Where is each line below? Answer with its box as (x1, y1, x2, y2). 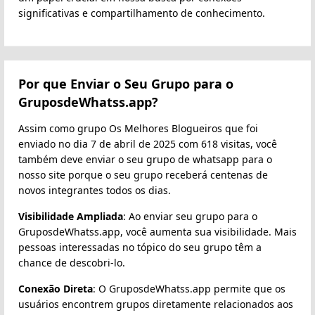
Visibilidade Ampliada (18, 209, 123, 223)
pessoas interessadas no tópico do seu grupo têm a (18, 240, 262, 254)
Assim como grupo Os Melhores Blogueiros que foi (18, 121, 258, 135)
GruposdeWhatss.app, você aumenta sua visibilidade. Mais (18, 224, 297, 238)
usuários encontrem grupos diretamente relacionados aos (18, 297, 293, 311)
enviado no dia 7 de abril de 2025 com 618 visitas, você (18, 136, 277, 150)
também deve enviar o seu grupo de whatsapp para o (18, 152, 272, 166)
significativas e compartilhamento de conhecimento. (18, 6, 265, 20)
